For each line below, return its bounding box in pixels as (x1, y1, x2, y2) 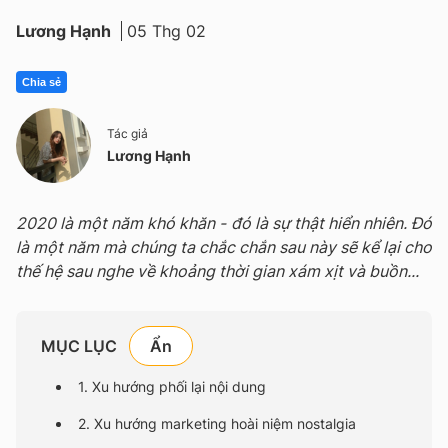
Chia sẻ (22, 76, 61, 89)
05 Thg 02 (127, 21, 206, 42)
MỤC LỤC (41, 336, 117, 357)
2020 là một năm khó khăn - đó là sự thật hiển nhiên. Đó (16, 213, 432, 234)
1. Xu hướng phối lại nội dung (78, 378, 266, 396)
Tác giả (107, 125, 148, 141)
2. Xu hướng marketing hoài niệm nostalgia (78, 415, 356, 433)
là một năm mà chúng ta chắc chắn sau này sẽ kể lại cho (16, 237, 432, 258)
